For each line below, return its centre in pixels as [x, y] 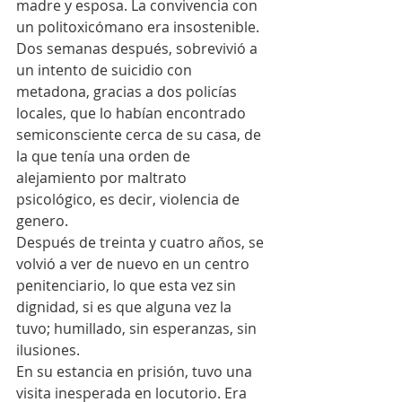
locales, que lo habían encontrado [133, 113]
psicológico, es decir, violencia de [130, 199]
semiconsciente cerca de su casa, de [140, 134]
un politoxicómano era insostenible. [138, 26]
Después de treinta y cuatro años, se [142, 242]
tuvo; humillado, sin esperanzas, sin [138, 328]
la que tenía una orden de [105, 156]
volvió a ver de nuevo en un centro [135, 263]
